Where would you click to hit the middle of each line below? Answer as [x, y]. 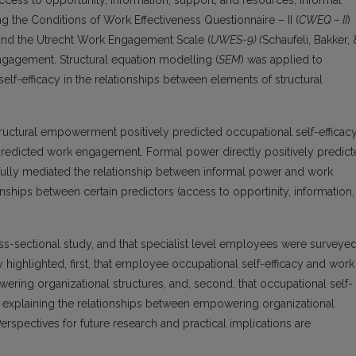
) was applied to [282, 60]
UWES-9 [232, 40]
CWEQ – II [323, 20]
